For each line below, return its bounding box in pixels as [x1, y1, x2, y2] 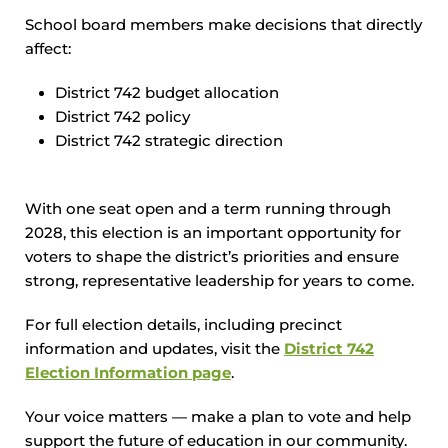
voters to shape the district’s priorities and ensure [25, 248, 399, 266]
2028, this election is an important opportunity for [25, 224, 401, 242]
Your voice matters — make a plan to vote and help [25, 408, 411, 426]
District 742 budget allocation [55, 84, 279, 102]
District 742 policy [55, 108, 194, 126]
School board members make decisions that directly [25, 16, 422, 34]
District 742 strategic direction [55, 132, 283, 150]
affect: [25, 40, 71, 58]
